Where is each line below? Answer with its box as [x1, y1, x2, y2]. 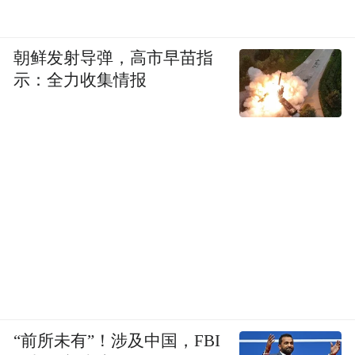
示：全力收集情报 [13, 71, 147, 90]
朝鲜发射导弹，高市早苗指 [13, 49, 214, 67]
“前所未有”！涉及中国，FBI [13, 331, 221, 349]
